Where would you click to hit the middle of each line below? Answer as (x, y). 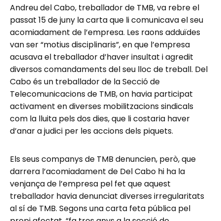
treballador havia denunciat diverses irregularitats (107, 196)
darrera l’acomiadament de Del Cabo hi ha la (97, 172)
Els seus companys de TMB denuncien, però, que (103, 159)
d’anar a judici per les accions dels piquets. (92, 131)
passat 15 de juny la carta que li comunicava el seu (107, 20)
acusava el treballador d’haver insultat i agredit (102, 57)
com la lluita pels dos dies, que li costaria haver (100, 119)
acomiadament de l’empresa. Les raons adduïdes (105, 33)
